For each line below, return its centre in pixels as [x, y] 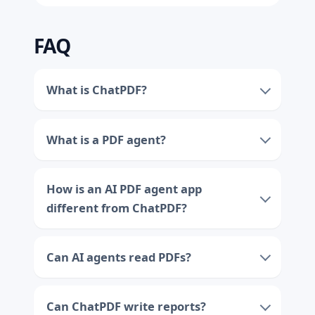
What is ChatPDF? [96, 90]
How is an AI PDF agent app [124, 188]
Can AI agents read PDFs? [118, 257]
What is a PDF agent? [106, 139]
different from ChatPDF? [116, 207]
